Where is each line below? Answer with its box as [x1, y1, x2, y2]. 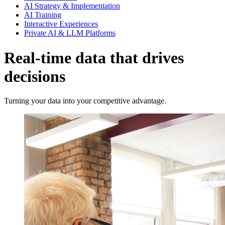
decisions [4, 67, 65, 85]
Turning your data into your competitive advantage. [4, 96, 166, 105]
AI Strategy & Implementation [24, 2, 120, 11]
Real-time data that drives [4, 48, 184, 67]
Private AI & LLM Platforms [24, 29, 116, 38]
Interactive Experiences [24, 20, 98, 29]
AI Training [24, 11, 61, 20]
